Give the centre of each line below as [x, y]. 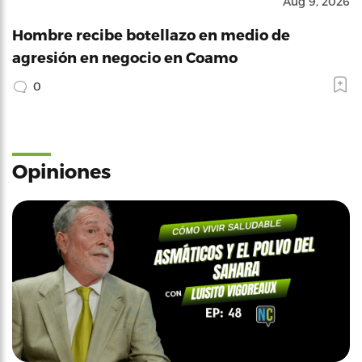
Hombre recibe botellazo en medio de [151, 34]
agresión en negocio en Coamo [125, 57]
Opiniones [61, 171]
